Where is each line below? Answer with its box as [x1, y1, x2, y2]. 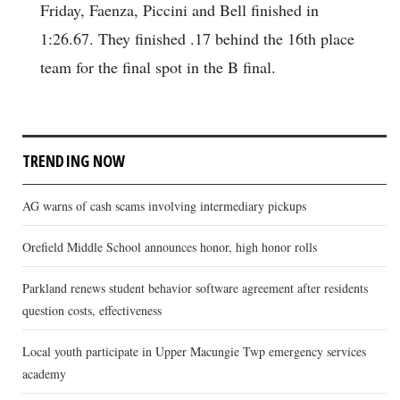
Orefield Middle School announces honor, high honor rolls [22, 238, 317, 256]
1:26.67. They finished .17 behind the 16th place [40, 28, 354, 50]
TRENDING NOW [22, 150, 126, 172]
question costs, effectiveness [22, 302, 162, 320]
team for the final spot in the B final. [40, 56, 276, 79]
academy [22, 365, 66, 383]
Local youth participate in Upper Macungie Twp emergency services [22, 343, 366, 361]
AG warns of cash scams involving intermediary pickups [22, 197, 306, 215]
